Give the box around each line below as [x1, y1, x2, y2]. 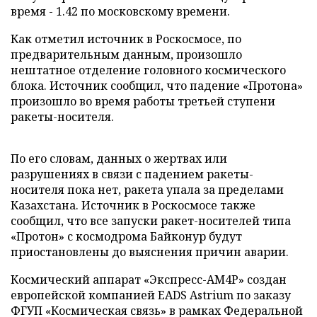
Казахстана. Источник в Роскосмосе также [11, 197, 255, 213]
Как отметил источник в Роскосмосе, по [11, 31, 241, 47]
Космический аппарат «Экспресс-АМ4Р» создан [11, 272, 287, 287]
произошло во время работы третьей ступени [11, 93, 275, 109]
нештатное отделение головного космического [11, 62, 286, 78]
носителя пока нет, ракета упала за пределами [11, 182, 284, 197]
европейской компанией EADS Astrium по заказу [11, 287, 291, 303]
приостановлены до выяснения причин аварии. [11, 244, 289, 260]
